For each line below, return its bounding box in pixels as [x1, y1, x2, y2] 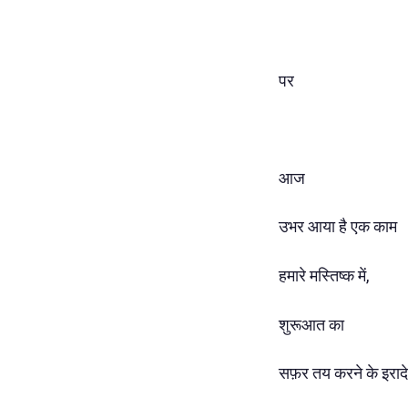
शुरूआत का [279, 314, 344, 334]
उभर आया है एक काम [279, 217, 397, 237]
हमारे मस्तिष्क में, [279, 266, 369, 286]
